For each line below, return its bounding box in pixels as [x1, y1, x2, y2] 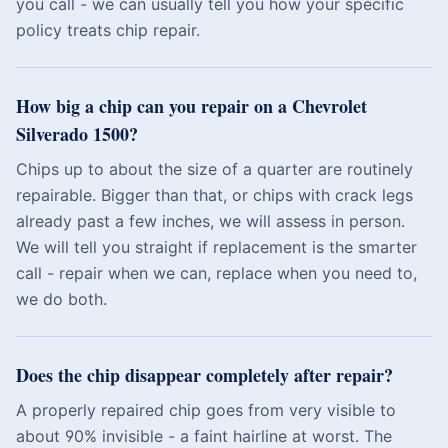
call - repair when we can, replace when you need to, [16, 263, 417, 283]
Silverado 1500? [16, 121, 138, 147]
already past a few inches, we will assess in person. [16, 211, 405, 231]
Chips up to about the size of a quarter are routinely [16, 159, 413, 179]
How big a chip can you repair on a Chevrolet [16, 93, 367, 119]
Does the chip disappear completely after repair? [16, 362, 393, 388]
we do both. [16, 289, 107, 309]
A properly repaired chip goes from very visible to [16, 400, 396, 420]
